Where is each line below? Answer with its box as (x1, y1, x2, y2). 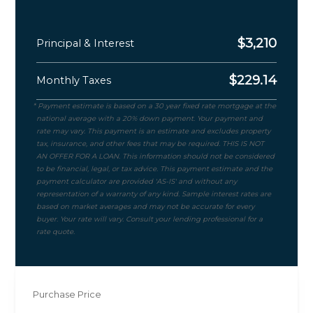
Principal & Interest (36, 36, 135, 50)
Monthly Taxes (36, 73, 112, 87)
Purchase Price (33, 288, 102, 300)
